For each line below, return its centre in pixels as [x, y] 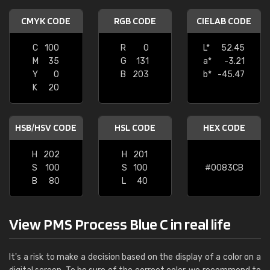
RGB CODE [135, 21]
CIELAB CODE [224, 21]
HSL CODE [135, 127]
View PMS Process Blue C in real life [120, 224]
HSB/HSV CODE [46, 127]
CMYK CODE [46, 21]
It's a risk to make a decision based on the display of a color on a [135, 257]
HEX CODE [224, 127]
